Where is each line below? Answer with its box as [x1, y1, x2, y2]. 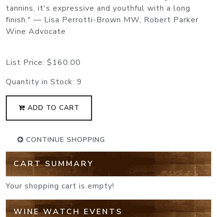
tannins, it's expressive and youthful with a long [6, 2, 190, 14]
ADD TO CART [25, 103, 79, 112]
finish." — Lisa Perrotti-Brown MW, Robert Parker [6, 14, 199, 25]
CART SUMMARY [14, 158, 94, 169]
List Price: [6, 57, 47, 68]
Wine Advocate [6, 26, 66, 37]
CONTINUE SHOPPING [24, 135, 105, 144]
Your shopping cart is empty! [6, 180, 114, 191]
